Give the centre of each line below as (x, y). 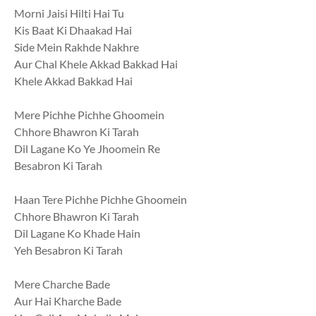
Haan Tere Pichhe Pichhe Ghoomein (101, 199)
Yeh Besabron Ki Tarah (68, 250)
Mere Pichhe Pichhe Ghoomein (89, 115)
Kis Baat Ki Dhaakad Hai (73, 30)
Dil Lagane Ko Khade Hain (77, 233)
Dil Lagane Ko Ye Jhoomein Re (87, 148)
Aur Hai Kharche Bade (68, 301)
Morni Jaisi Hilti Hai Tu (69, 13)
